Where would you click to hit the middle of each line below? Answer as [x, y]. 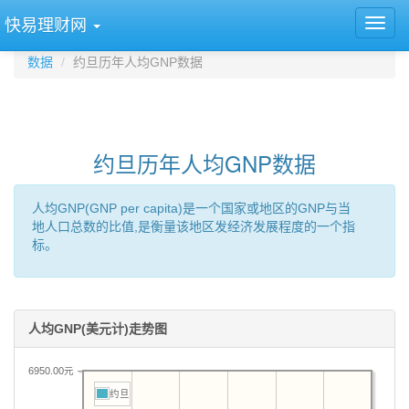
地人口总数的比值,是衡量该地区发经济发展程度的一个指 [194, 226]
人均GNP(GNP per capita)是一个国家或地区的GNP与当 [191, 208]
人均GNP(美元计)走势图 [98, 329]
